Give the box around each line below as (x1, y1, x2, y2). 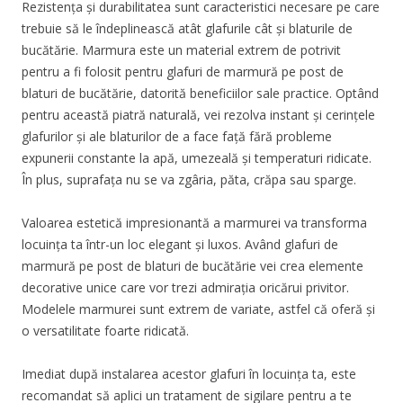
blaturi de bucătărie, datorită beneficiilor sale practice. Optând (22, 84, 379, 102)
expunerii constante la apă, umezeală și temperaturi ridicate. (22, 148, 372, 166)
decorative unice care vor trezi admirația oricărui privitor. (22, 278, 349, 296)
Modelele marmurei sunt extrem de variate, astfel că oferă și (22, 300, 375, 318)
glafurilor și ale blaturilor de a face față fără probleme (22, 127, 332, 145)
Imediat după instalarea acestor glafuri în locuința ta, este (22, 364, 356, 382)
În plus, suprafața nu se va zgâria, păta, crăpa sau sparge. (22, 170, 356, 188)
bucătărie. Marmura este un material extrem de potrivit (22, 40, 341, 58)
